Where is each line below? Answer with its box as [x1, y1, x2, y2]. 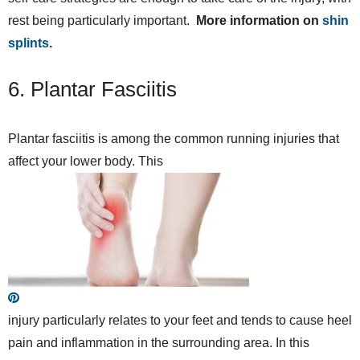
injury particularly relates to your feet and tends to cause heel [8, 313, 352, 327]
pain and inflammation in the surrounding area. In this [8, 335, 309, 350]
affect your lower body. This [8, 153, 163, 168]
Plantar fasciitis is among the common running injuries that [8, 131, 339, 145]
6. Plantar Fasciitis [8, 76, 177, 101]
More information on [196, 13, 322, 27]
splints [8, 35, 49, 50]
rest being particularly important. [8, 13, 196, 27]
